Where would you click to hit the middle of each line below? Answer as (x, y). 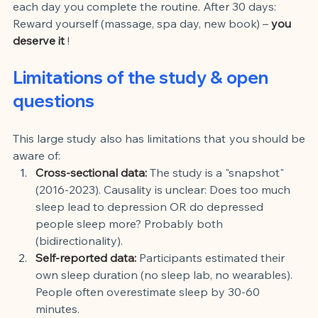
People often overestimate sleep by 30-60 (149, 291)
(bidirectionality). (79, 240)
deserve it (39, 40)
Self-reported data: (86, 257)
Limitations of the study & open (142, 77)
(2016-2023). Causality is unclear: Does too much (164, 189)
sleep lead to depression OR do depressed (151, 206)
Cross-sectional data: (91, 172)
